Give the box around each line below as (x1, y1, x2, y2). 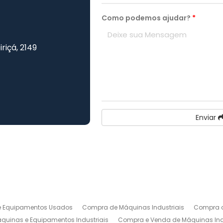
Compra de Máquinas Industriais (82, 203, 185, 212)
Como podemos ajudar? (102, 12, 193, 23)
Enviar (195, 112, 218, 122)
